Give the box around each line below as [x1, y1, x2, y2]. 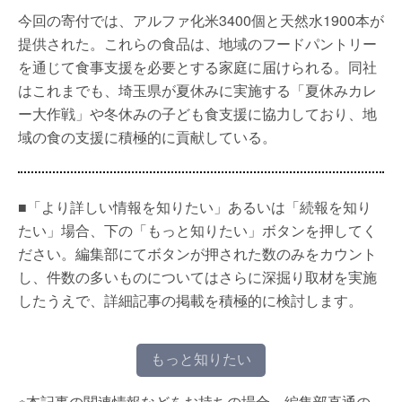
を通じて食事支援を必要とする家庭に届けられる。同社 [18, 57, 377, 77]
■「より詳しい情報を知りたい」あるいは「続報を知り [18, 197, 371, 217]
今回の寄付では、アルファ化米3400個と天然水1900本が [18, 10, 384, 31]
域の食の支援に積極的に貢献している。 [18, 127, 276, 147]
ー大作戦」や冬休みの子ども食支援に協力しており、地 [18, 103, 377, 124]
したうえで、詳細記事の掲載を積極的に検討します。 [18, 290, 363, 310]
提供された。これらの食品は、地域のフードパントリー [18, 33, 377, 54]
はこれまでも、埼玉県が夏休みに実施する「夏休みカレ [18, 80, 377, 100]
